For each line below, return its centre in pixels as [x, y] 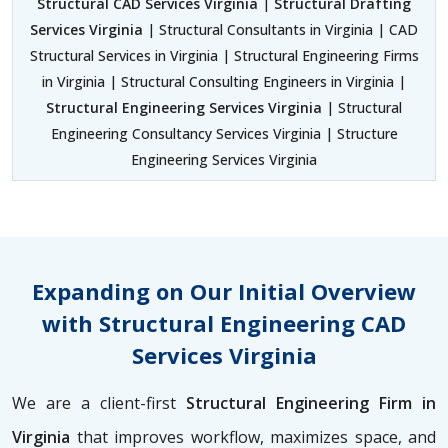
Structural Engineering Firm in [306, 403]
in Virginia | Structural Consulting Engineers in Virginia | [224, 82]
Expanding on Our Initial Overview [224, 291]
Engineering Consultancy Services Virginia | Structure [224, 134]
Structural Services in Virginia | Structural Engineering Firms [224, 56]
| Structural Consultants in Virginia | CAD [280, 30]
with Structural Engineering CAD [224, 323]
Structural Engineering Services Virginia [184, 108]
